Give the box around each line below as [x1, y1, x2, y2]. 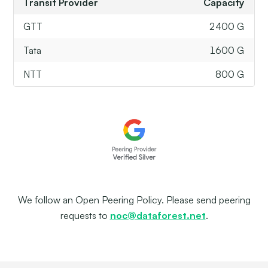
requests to [60, 209, 110, 221]
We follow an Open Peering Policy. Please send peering [17, 193, 251, 206]
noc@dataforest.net [109, 209, 206, 221]
